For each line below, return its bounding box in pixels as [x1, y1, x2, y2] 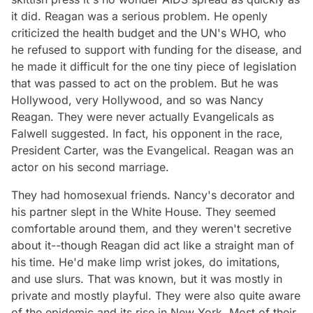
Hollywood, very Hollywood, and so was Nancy [11, 93, 263, 108]
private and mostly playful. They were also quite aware [11, 289, 300, 303]
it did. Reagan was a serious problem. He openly [11, 9, 268, 24]
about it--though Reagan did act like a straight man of [11, 238, 294, 253]
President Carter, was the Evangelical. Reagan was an [11, 143, 293, 158]
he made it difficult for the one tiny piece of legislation [11, 59, 296, 74]
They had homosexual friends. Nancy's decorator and [11, 188, 295, 203]
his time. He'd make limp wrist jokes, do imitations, [11, 255, 280, 270]
